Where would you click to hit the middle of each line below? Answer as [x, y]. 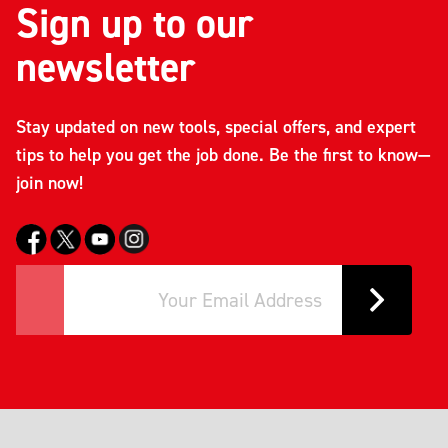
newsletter [105, 66]
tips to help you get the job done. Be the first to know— [223, 154]
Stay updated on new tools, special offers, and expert [216, 126]
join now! [49, 182]
